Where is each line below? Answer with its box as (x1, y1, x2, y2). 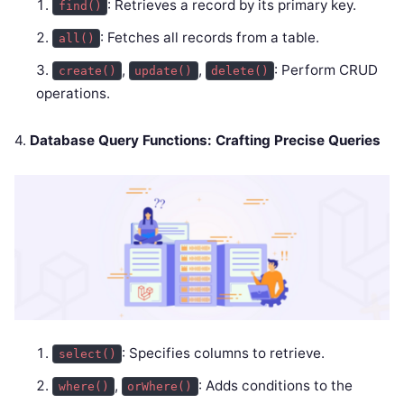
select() (58, 347, 116, 362)
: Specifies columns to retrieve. (122, 344, 326, 363)
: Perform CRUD (274, 60, 379, 78)
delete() (211, 63, 270, 78)
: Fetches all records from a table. (100, 28, 320, 46)
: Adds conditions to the (197, 377, 353, 395)
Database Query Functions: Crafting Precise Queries (30, 131, 381, 149)
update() (134, 63, 193, 78)
